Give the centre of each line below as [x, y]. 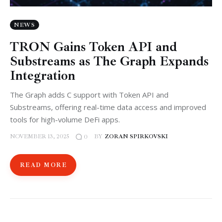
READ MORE [43, 165]
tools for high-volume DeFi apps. [65, 119]
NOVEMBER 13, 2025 [40, 137]
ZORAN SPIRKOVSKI [136, 137]
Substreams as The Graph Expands [109, 61]
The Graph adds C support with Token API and [89, 94]
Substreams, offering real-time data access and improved [108, 107]
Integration [43, 75]
